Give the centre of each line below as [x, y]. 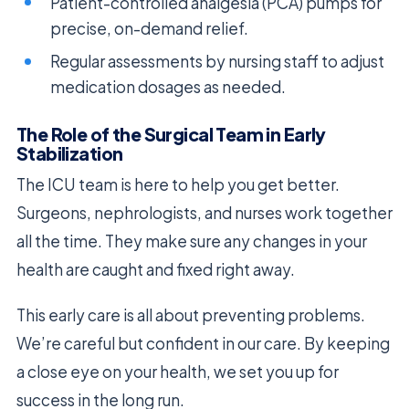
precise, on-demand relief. [150, 28]
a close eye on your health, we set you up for [178, 372]
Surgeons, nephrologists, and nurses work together [204, 213]
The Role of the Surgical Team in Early [171, 134]
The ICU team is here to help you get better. [178, 185]
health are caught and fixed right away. [156, 270]
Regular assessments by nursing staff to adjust [218, 62]
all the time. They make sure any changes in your [192, 241]
